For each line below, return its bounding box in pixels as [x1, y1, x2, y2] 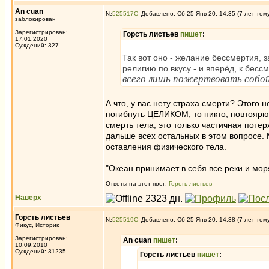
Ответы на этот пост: [106, 180, 169, 187]
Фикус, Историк [15, 222, 59, 228]
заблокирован [15, 16, 56, 22]
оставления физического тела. [106, 142, 226, 151]
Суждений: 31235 [15, 248, 66, 255]
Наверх [15, 193, 41, 202]
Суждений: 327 [15, 42, 59, 49]
